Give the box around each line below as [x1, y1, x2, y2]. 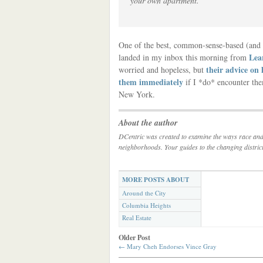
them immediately [119, 76, 183, 88]
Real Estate [122, 213, 151, 222]
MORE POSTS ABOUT [122, 175, 189, 184]
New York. [119, 89, 155, 100]
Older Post [119, 232, 150, 242]
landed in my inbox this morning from [119, 52, 249, 63]
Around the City [122, 188, 166, 197]
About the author [119, 117, 177, 129]
